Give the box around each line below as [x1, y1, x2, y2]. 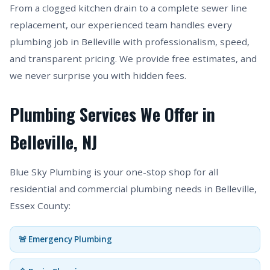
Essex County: [10, 199, 71, 212]
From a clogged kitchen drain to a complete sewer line [10, 2, 247, 14]
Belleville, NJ [10, 130, 97, 154]
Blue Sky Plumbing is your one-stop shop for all [10, 166, 218, 178]
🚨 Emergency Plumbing [19, 234, 112, 245]
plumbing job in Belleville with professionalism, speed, [10, 36, 250, 48]
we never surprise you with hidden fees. [10, 69, 186, 81]
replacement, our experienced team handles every [10, 19, 232, 31]
